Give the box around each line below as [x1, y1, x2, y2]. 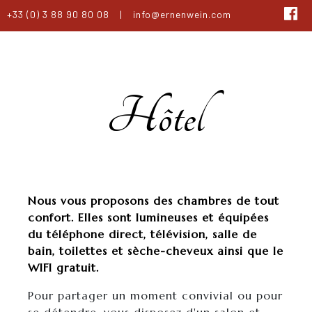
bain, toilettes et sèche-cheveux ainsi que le [28, 244, 283, 258]
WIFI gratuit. [28, 260, 99, 274]
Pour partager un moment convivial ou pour [28, 288, 283, 302]
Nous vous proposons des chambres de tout [28, 194, 279, 208]
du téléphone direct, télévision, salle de [28, 227, 257, 241]
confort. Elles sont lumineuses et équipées [28, 210, 269, 224]
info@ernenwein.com [133, 8, 231, 20]
